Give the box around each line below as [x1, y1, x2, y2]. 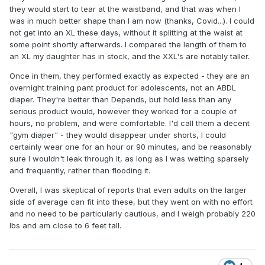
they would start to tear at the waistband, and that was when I [9, 4, 241, 14]
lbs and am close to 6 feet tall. [9, 220, 124, 230]
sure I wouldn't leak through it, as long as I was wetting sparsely [9, 153, 248, 163]
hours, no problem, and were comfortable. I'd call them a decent [9, 118, 250, 128]
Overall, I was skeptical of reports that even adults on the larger [9, 185, 247, 195]
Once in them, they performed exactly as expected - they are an [9, 70, 250, 80]
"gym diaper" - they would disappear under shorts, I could [9, 130, 226, 140]
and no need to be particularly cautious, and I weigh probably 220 [9, 208, 256, 218]
